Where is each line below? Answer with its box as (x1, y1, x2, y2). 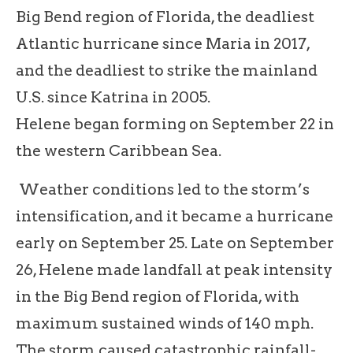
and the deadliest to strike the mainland (16, 61, 318, 80)
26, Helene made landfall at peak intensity (16, 260, 333, 279)
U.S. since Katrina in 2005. (16, 87, 210, 106)
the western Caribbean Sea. (16, 141, 221, 160)
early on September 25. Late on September (16, 233, 334, 252)
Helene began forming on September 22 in (16, 114, 334, 133)
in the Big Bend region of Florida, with (16, 287, 299, 306)
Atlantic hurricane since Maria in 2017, (16, 34, 310, 53)
